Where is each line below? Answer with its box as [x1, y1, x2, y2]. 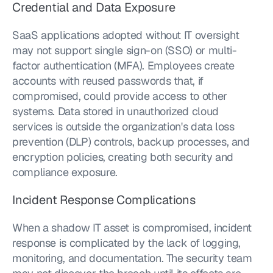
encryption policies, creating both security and [12, 150, 234, 164]
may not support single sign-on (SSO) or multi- [12, 43, 237, 57]
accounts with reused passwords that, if [12, 74, 204, 88]
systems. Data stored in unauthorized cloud [12, 104, 219, 118]
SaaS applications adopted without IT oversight [12, 28, 239, 42]
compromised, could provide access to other [12, 89, 227, 103]
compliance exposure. [12, 165, 118, 179]
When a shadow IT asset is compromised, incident [12, 221, 252, 235]
